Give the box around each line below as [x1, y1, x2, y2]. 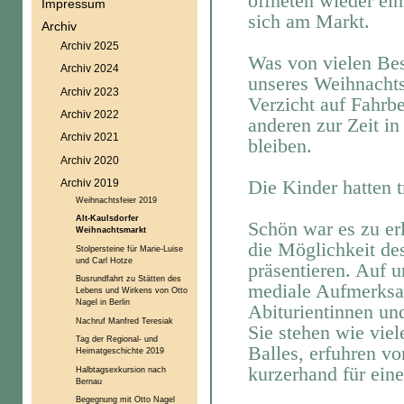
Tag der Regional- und [75, 334, 158, 344]
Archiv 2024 [60, 62, 119, 75]
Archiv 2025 [60, 40, 119, 52]
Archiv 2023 [60, 85, 119, 97]
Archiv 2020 [60, 153, 119, 166]
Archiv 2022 [60, 107, 119, 120]
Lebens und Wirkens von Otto [75, 285, 188, 296]
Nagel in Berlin [75, 297, 130, 308]
